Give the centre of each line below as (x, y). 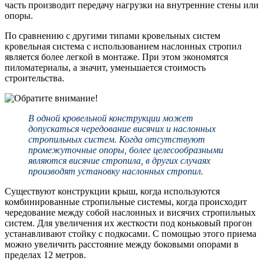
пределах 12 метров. (45, 255)
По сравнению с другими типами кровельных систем (113, 36)
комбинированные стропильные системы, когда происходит (126, 202)
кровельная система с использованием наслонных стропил (123, 47)
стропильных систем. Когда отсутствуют (117, 140)
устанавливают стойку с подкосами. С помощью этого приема (131, 234)
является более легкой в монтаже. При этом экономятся (116, 57)
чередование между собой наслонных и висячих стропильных (130, 213)
